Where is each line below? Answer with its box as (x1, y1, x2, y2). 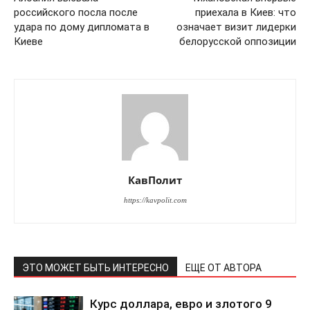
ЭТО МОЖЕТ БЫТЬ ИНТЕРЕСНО (22, 262, 169, 274)
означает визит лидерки (176, 21, 296, 34)
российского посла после (14, 6, 138, 19)
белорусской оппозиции (179, 35, 296, 48)
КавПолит (128, 173, 182, 188)
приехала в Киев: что (195, 6, 296, 19)
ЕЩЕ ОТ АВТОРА (185, 262, 262, 274)
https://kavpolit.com (123, 196, 187, 205)
